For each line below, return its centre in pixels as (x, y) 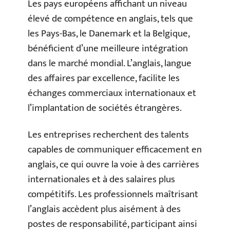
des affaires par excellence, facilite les (104, 79)
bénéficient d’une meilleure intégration (108, 49)
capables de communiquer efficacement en (115, 149)
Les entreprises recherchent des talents (108, 135)
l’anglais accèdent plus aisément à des (104, 209)
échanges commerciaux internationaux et (112, 93)
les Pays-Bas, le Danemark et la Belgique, (109, 34)
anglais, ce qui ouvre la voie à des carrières (113, 164)
